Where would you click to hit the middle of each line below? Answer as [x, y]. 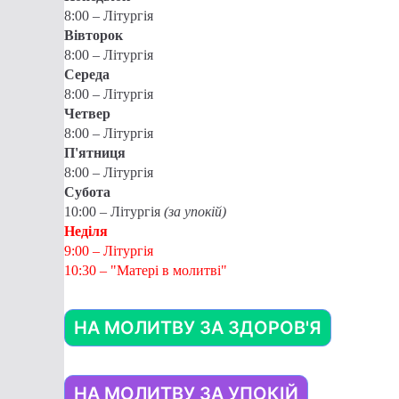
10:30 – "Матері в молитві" [146, 271]
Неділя [86, 232]
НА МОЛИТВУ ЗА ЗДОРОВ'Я [198, 328]
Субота [87, 192]
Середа [87, 75]
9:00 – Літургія [109, 251]
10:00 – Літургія [114, 212]
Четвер [87, 114]
